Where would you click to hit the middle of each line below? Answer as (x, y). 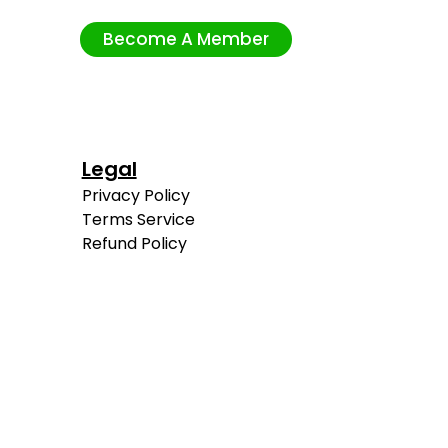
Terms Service (138, 220)
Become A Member (186, 39)
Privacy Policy (135, 196)
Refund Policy (134, 244)
